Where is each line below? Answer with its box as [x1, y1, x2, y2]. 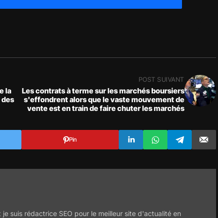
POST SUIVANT [138, 75, 184, 83]
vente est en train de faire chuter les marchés [27, 104, 184, 113]
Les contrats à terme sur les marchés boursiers [22, 86, 184, 95]
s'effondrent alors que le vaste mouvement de [24, 95, 184, 104]
